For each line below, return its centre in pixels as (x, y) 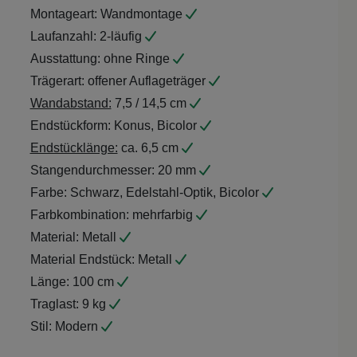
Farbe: (48, 193)
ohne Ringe (136, 59)
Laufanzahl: (63, 37)
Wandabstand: (71, 104)
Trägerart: (57, 81)
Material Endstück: (82, 260)
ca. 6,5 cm (149, 148)
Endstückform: (70, 126)
